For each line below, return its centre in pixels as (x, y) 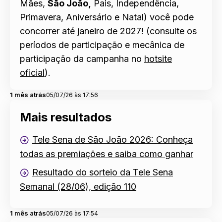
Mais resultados (66, 117)
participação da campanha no (82, 58)
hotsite (158, 58)
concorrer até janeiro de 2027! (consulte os (108, 31)
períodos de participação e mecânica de (102, 45)
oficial (32, 72)
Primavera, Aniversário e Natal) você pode (107, 17)
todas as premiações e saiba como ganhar (107, 154)
